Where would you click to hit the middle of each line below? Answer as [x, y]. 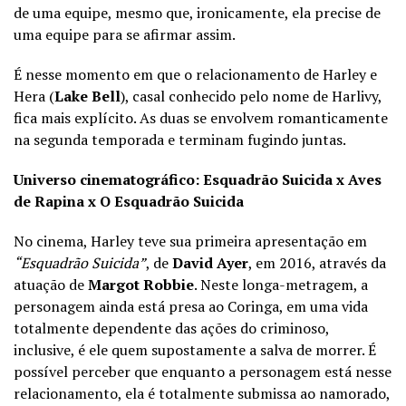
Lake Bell [87, 96]
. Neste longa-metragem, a [281, 284]
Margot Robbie [141, 284]
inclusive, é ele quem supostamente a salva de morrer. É [195, 349]
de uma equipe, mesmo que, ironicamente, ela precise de [197, 12]
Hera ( [34, 96]
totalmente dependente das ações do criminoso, [171, 328]
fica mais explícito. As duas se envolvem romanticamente [201, 117]
